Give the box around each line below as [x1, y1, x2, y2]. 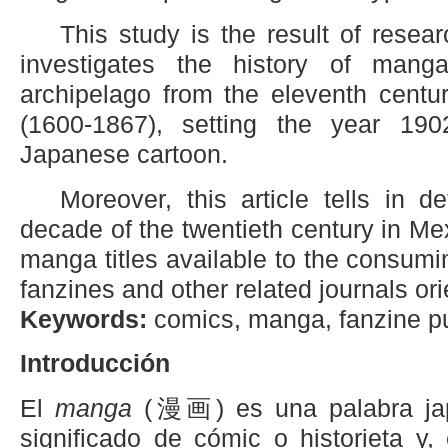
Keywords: [20, 305, 147, 333]
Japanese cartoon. [20, 141, 228, 169]
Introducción [20, 350, 170, 378]
